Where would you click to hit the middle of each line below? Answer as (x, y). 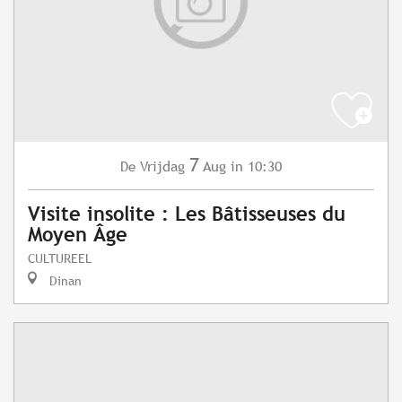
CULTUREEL (60, 258)
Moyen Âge (78, 235)
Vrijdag (162, 167)
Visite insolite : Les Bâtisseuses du (187, 214)
